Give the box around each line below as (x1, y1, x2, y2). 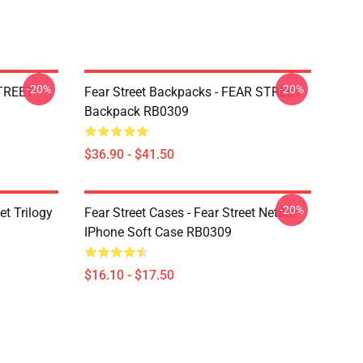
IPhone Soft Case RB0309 (84, 224, 232, 240)
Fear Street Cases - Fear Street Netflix (84, 205, 295, 220)
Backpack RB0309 (84, 104, 189, 119)
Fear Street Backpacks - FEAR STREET (84, 84, 302, 100)
